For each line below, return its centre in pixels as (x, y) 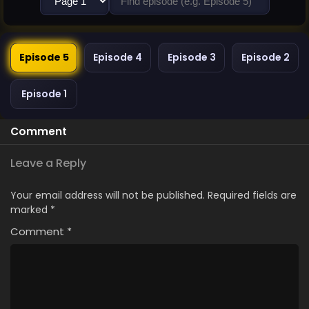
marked (30, 210)
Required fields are (252, 195)
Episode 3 (191, 57)
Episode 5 (44, 57)
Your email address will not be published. (108, 195)
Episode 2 (265, 57)
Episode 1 (44, 94)
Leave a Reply (48, 163)
